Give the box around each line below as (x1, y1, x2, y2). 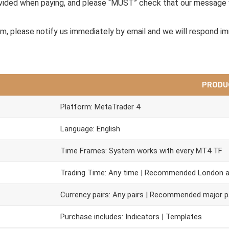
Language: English (60, 124, 120, 133)
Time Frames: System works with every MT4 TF (60, 146, 222, 155)
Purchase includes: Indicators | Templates (60, 212, 202, 221)
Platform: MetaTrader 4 (60, 102, 140, 111)
